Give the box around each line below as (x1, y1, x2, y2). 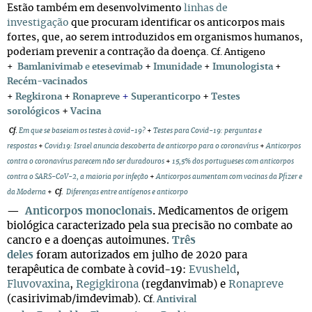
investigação (7, 18, 69, 28)
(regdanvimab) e (139, 279, 228, 290)
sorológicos (7, 107, 60, 116)
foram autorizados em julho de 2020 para (33, 250, 247, 260)
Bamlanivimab (17, 63, 83, 72)
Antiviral (157, 295, 196, 304)
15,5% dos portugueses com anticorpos (172, 158, 294, 165)
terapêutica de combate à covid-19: (7, 265, 189, 275)
